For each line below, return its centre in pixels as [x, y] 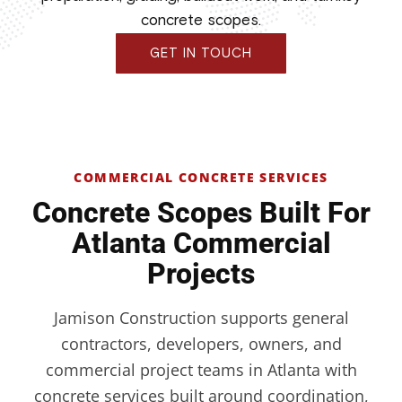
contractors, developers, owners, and [201, 344]
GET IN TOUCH [201, 53]
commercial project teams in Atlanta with [201, 370]
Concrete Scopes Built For [201, 213]
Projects [201, 274]
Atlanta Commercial [201, 243]
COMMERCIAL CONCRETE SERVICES [201, 177]
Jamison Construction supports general [201, 318]
